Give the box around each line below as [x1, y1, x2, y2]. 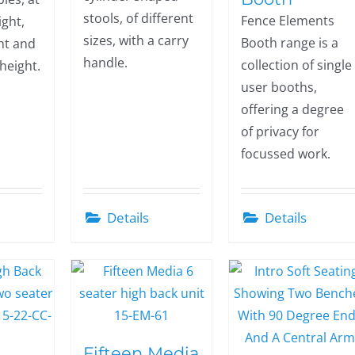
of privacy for [241, 123, 320, 140]
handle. [83, 54, 128, 71]
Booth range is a [241, 34, 339, 52]
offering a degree [241, 101, 345, 118]
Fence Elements [241, 12, 335, 29]
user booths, [241, 78, 318, 96]
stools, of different [83, 10, 194, 27]
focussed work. [241, 145, 331, 162]
